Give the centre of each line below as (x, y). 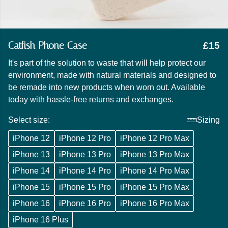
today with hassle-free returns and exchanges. (91, 99)
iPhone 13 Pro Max (155, 154)
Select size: (29, 120)
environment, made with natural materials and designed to (112, 75)
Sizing (208, 120)
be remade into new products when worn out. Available (107, 87)
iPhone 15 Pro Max (155, 187)
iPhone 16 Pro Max (155, 203)
